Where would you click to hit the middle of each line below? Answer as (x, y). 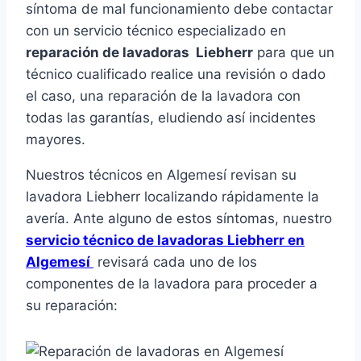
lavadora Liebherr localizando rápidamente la (172, 197)
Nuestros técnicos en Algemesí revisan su (161, 175)
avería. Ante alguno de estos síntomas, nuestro (179, 219)
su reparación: (72, 306)
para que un (294, 53)
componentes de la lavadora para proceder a (172, 284)
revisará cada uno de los (175, 262)
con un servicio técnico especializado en (156, 31)
